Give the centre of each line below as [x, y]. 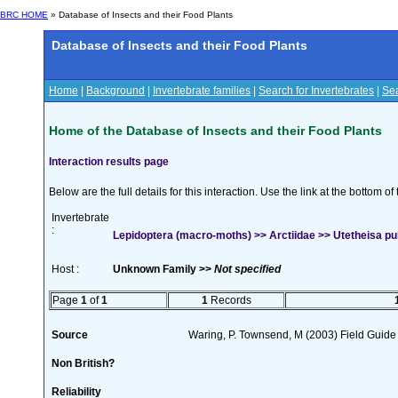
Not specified [247, 269]
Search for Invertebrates [316, 91]
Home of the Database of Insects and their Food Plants [215, 130]
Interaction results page [109, 161]
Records [229, 300]
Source [70, 334]
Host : [65, 269]
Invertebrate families [202, 91]
